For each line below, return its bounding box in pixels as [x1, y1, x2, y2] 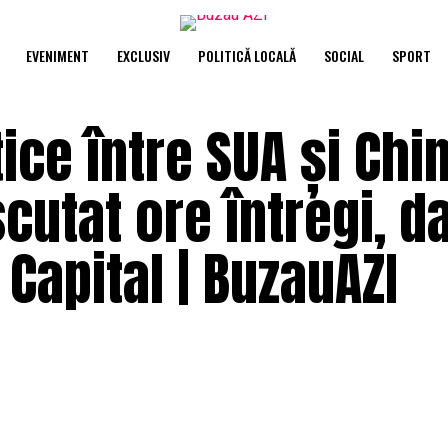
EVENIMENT [25, 45, 89, 66]
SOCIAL [323, 45, 364, 66]
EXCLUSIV [116, 45, 170, 66]
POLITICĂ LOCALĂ [197, 45, 296, 66]
